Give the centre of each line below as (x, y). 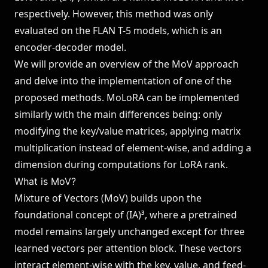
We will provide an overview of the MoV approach (127, 64)
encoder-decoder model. (70, 47)
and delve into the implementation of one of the (123, 81)
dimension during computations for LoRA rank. (121, 165)
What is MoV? (45, 181)
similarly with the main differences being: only (118, 114)
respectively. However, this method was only (114, 14)
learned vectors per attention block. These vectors (128, 248)
